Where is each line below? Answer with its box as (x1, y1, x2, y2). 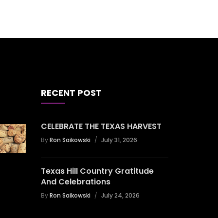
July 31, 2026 (101, 136, 137, 144)
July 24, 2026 (101, 191, 140, 200)
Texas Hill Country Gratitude (40, 165, 154, 177)
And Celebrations (40, 176, 110, 187)
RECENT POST (40, 87, 102, 99)
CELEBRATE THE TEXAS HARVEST (40, 121, 162, 132)
